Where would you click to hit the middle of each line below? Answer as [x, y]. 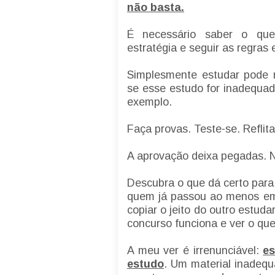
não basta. [156, 8]
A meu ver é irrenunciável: [195, 251]
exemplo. [151, 102]
